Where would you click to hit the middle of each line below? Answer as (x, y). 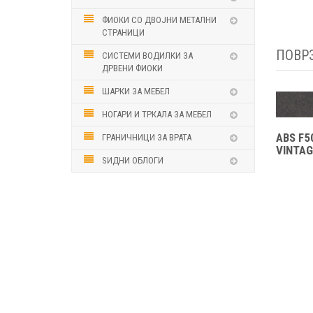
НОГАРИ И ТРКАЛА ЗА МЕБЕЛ (157, 114)
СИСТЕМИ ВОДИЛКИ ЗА (147, 56)
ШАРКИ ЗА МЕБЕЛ (136, 91)
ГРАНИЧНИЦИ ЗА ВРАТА (147, 137)
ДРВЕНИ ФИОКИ (132, 68)
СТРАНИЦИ (123, 32)
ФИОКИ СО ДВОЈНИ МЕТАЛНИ (159, 20)
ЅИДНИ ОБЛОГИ (133, 160)
